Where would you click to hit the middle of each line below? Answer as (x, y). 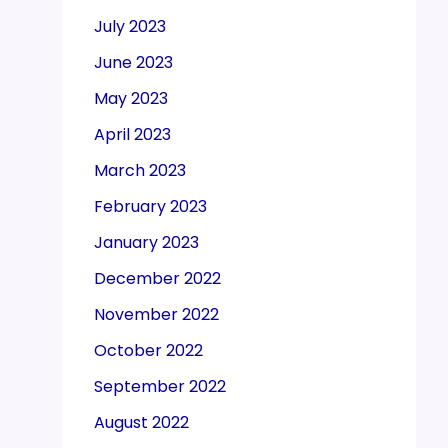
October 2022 (148, 351)
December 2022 (157, 279)
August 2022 (141, 423)
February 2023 (150, 207)
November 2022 (156, 315)
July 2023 (130, 27)
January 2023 (146, 243)
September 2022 (160, 387)
